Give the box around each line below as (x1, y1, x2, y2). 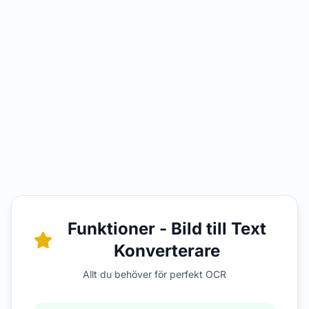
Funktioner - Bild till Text (67, 219, 266, 239)
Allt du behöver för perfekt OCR (83, 268, 226, 280)
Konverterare (113, 241, 220, 261)
